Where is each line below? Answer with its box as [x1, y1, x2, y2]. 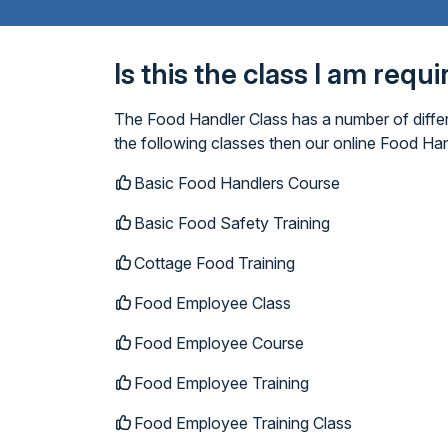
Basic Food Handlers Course [134, 173, 340, 193]
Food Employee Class [134, 293, 291, 313]
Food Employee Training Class [134, 413, 352, 433]
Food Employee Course [134, 333, 304, 353]
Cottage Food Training [134, 253, 295, 273]
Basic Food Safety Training [134, 213, 330, 233]
